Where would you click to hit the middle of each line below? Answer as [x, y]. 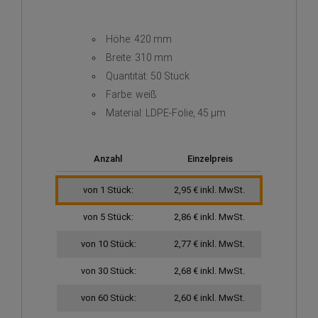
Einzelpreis [210, 159]
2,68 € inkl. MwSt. [209, 271]
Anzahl [108, 159]
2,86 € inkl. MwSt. [209, 217]
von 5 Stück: [109, 217]
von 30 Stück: [108, 271]
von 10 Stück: [108, 244]
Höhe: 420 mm [139, 39]
